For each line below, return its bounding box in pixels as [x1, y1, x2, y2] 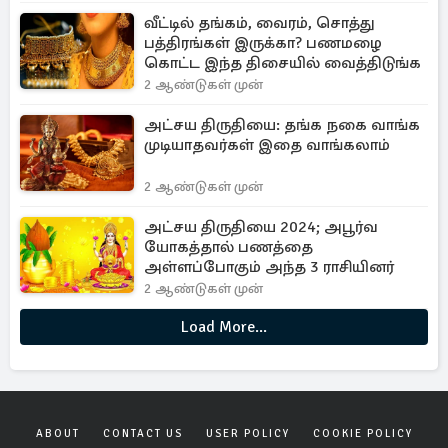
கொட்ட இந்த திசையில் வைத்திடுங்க [144, 53, 421, 73]
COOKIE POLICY [312, 427, 413, 440]
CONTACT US [102, 427, 183, 440]
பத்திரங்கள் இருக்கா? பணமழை [144, 33, 382, 53]
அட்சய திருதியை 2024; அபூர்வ [144, 217, 378, 237]
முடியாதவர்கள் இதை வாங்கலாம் [144, 135, 390, 155]
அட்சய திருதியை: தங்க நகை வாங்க [144, 115, 420, 135]
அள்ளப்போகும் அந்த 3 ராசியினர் [144, 257, 394, 277]
